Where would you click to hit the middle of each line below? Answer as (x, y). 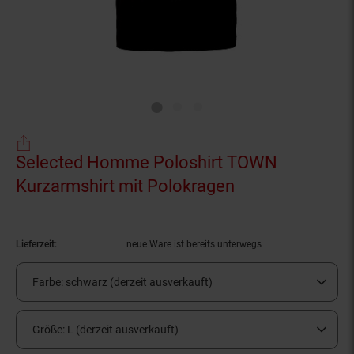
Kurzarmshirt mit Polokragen (125, 186)
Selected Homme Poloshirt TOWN (147, 162)
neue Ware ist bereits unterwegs (194, 244)
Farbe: (49, 282)
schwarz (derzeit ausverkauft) (139, 282)
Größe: (50, 329)
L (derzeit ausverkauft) (123, 329)
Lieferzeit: (36, 244)
